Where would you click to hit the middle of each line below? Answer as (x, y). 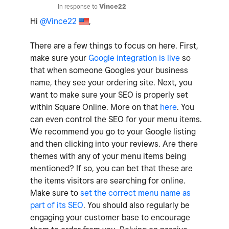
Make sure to (55, 193)
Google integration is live (134, 58)
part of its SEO (57, 205)
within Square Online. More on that (95, 107)
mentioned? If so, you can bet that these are (111, 168)
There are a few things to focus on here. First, (114, 45)
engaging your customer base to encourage (110, 217)
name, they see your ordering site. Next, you (111, 82)
